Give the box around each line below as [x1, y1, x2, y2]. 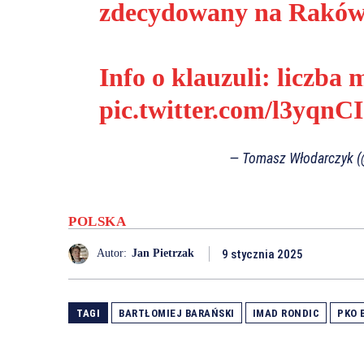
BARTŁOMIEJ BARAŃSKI [119, 306, 235, 319]
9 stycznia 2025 [222, 247, 303, 262]
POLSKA [68, 213, 126, 229]
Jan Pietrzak [132, 247, 194, 260]
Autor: [97, 247, 127, 260]
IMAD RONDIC [252, 306, 319, 319]
